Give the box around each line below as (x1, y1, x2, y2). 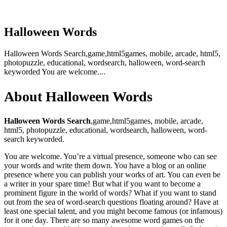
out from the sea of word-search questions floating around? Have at (4, 197, 218, 206)
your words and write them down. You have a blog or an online (4, 161, 206, 170)
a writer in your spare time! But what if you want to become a (4, 179, 201, 188)
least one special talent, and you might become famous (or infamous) (4, 206, 222, 215)
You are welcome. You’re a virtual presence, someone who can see (4, 152, 217, 161)
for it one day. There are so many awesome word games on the (4, 215, 204, 224)
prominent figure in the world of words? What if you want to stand (4, 188, 216, 197)
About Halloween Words (4, 88, 153, 104)
